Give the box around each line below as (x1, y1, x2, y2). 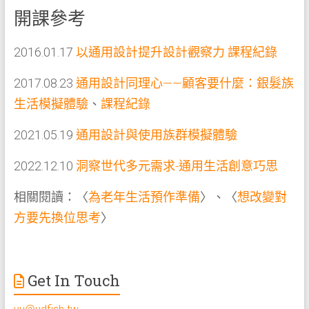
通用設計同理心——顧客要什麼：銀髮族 (75, 75, 294, 90)
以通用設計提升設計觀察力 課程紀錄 (75, 44, 277, 59)
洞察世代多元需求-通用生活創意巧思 (75, 158, 278, 173)
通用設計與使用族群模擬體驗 (75, 127, 237, 142)
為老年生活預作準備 (88, 189, 200, 204)
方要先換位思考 (13, 210, 101, 225)
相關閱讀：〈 (13, 189, 88, 204)
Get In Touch (27, 270, 120, 290)
